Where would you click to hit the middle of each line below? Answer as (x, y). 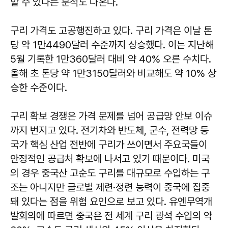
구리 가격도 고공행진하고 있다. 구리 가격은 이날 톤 (111, 30)
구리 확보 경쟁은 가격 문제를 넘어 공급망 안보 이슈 (111, 116)
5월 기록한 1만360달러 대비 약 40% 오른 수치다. (111, 59)
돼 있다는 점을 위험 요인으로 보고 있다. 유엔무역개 (111, 201)
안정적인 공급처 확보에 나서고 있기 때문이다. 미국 (110, 159)
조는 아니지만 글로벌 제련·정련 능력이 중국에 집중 (110, 187)
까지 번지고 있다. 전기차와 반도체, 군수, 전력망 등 (109, 130)
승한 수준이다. (39, 87)
